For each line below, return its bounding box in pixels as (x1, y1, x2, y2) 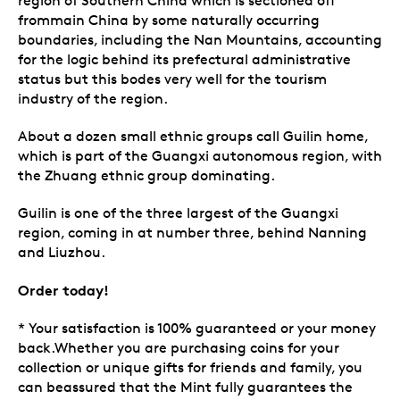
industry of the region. (18, 89, 168, 107)
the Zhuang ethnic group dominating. (18, 166, 275, 184)
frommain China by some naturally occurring (18, 11, 320, 29)
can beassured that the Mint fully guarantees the (18, 378, 353, 396)
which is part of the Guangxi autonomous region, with (18, 146, 382, 164)
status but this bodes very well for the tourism (18, 70, 327, 87)
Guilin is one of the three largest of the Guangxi (18, 204, 338, 221)
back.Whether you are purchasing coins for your (18, 338, 339, 356)
